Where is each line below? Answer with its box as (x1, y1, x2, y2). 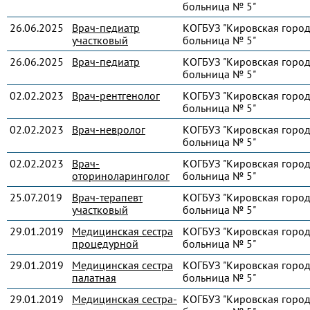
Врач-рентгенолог (72, 89, 160, 102)
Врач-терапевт (72, 190, 143, 204)
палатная (72, 271, 116, 284)
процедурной (72, 237, 138, 250)
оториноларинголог (72, 169, 170, 183)
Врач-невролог (72, 122, 145, 136)
